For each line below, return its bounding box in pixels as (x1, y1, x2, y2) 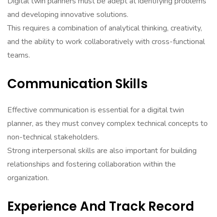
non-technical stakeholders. (7, 132, 99, 142)
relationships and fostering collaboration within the (7, 159, 176, 170)
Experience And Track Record (7, 198, 194, 215)
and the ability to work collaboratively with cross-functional (7, 36, 205, 47)
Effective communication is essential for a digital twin (7, 105, 184, 115)
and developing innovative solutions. (7, 9, 128, 20)
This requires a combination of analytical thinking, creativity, (7, 23, 202, 33)
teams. (7, 50, 30, 61)
